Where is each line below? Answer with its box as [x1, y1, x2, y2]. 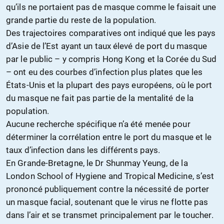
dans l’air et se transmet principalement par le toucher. [6, 209, 213, 220]
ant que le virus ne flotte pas [100, 196, 208, 207]
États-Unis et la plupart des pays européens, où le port [6, 79, 212, 90]
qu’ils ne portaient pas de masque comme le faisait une [6, 1, 216, 12]
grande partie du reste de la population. [6, 14, 156, 25]
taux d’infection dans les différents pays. [6, 144, 160, 155]
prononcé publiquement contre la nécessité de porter [6, 183, 209, 194]
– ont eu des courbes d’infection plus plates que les [6, 66, 203, 77]
